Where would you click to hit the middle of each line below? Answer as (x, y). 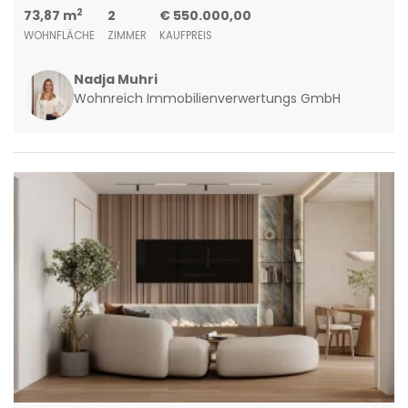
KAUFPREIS (185, 36)
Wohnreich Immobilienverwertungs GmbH (207, 99)
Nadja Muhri (115, 80)
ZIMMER (127, 36)
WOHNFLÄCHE (59, 36)
